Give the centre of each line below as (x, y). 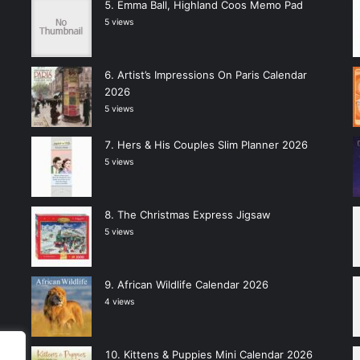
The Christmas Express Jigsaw (194, 214)
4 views (119, 301)
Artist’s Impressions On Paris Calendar (212, 74)
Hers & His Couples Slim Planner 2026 (212, 144)
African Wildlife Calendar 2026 (192, 284)
